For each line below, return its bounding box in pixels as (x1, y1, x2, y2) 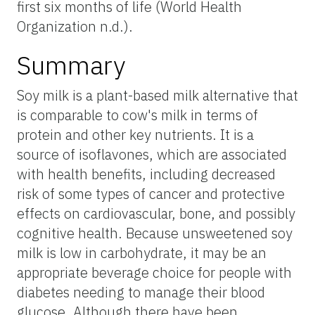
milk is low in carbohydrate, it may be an (17, 243, 266, 262)
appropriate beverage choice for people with (17, 262, 292, 282)
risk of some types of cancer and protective (17, 184, 285, 203)
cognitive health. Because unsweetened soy (17, 223, 292, 243)
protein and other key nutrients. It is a (17, 124, 254, 144)
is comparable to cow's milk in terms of (17, 105, 258, 124)
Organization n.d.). (17, 16, 133, 36)
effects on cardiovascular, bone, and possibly (17, 203, 295, 223)
